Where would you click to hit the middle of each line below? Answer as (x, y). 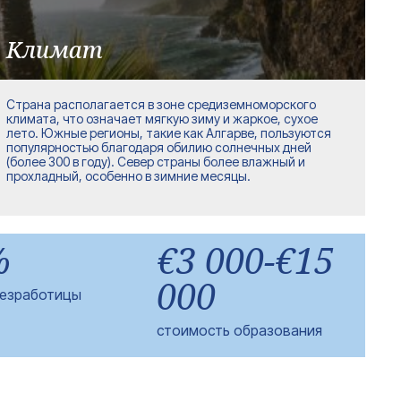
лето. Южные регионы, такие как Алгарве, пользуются (168, 133)
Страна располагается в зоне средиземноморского (161, 104)
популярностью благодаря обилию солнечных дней (158, 147)
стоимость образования (240, 330)
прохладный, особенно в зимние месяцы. (128, 176)
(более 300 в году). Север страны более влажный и (155, 162)
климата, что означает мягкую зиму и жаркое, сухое (162, 119)
